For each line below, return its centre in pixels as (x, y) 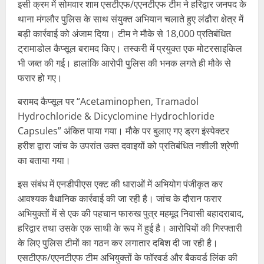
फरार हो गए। (40, 78)
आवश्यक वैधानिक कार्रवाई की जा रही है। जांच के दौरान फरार (120, 199)
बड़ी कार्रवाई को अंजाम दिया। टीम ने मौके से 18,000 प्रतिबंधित (124, 34)
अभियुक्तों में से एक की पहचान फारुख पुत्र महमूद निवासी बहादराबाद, (131, 214)
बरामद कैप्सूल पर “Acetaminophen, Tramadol (108, 102)
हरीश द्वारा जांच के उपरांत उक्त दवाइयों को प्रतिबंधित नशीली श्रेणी (128, 146)
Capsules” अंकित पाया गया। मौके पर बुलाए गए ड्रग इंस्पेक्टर (123, 131)
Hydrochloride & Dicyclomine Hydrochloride (116, 116)
